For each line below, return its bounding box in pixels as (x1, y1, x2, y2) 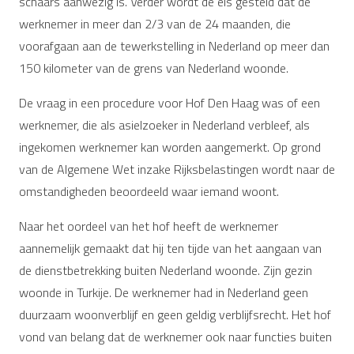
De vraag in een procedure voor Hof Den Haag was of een (19, 92, 320, 112)
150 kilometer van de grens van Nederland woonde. (19, 58, 288, 77)
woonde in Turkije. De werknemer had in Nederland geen (19, 282, 308, 302)
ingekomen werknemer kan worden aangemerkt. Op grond (19, 137, 321, 156)
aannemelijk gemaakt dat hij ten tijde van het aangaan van (19, 238, 322, 258)
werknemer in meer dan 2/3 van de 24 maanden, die (19, 13, 291, 33)
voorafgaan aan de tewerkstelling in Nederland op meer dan (19, 36, 330, 55)
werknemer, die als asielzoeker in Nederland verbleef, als (19, 115, 310, 134)
